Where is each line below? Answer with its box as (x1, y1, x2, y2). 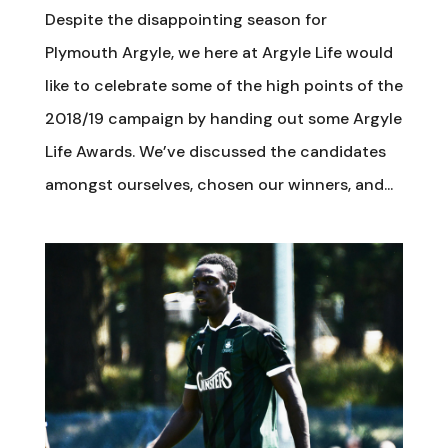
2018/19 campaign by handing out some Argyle (44, 107, 402, 129)
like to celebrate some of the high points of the (44, 74, 403, 96)
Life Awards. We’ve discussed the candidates (44, 140, 386, 162)
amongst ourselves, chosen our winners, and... (44, 173, 393, 195)
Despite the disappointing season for (44, 8, 327, 30)
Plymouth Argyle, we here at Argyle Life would (44, 41, 393, 63)
